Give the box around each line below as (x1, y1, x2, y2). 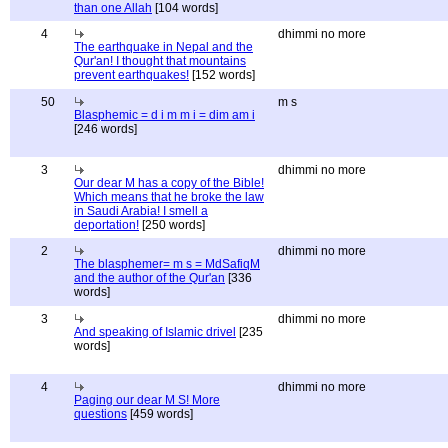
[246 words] (74, 122, 137, 136)
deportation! (74, 218, 139, 232)
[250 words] (139, 218, 205, 232)
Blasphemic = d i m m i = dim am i (74, 108, 255, 122)
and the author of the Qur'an (74, 271, 225, 285)
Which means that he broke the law (74, 190, 264, 204)
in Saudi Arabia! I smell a (74, 204, 208, 218)
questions (74, 407, 127, 421)
